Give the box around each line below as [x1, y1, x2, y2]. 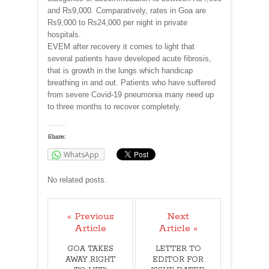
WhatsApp [64, 149, 99, 160]
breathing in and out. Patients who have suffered [47, 77, 216, 87]
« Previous [67, 210, 114, 223]
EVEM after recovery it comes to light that [47, 41, 195, 51]
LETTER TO [155, 244, 201, 253]
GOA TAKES [67, 244, 113, 253]
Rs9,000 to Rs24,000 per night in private [47, 17, 187, 27]
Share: [47, 132, 65, 141]
